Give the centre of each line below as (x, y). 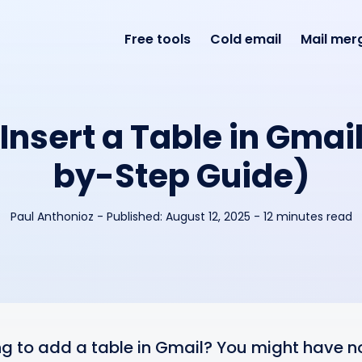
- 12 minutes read (303, 217)
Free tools (157, 39)
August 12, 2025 (208, 217)
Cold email (245, 39)
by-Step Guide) (181, 176)
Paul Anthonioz (52, 217)
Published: (136, 217)
